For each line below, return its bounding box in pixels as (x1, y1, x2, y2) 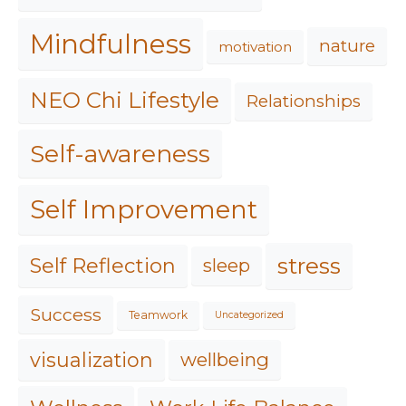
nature (319, 34, 375, 56)
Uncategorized (215, 309, 284, 322)
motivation (218, 37, 292, 55)
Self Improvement (30, 194, 257, 226)
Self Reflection (30, 253, 176, 279)
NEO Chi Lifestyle (30, 87, 219, 114)
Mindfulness (30, 28, 191, 61)
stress (277, 251, 341, 279)
